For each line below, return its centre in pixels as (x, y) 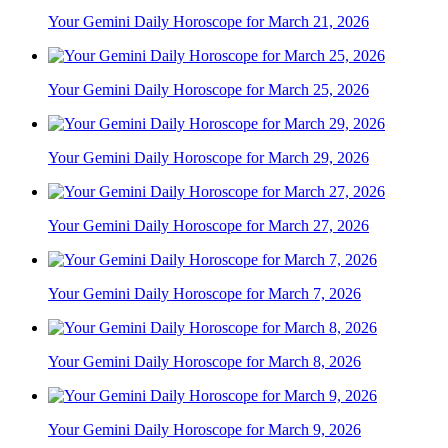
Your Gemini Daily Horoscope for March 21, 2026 (208, 21)
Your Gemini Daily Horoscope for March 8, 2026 (204, 361)
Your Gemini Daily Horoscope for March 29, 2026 (208, 157)
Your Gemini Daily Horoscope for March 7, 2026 (204, 293)
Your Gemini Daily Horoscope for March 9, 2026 (204, 429)
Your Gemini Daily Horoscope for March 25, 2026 (208, 89)
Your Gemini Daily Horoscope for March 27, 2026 (208, 225)
